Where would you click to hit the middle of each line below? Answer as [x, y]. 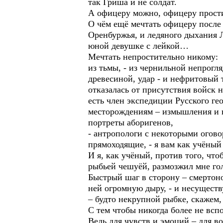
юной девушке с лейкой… [138, 46]
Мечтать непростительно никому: [153, 57]
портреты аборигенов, [131, 122]
